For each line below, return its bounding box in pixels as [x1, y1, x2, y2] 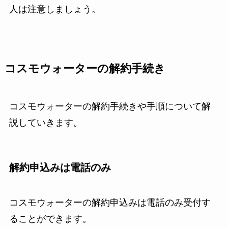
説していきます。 [9, 117, 82, 128]
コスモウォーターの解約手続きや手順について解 [9, 101, 211, 111]
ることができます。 [9, 214, 92, 224]
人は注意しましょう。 [9, 4, 101, 14]
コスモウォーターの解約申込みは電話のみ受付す [9, 197, 211, 208]
